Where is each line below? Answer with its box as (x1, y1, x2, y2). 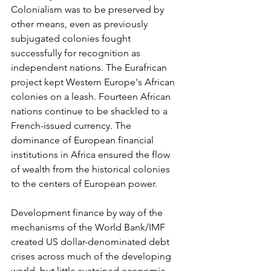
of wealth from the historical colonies (11, 163, 172, 175)
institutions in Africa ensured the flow (11, 148, 172, 160)
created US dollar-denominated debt (11, 235, 172, 247)
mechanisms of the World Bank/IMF (11, 221, 168, 233)
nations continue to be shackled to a (11, 105, 170, 117)
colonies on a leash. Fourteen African (11, 90, 173, 102)
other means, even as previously (11, 18, 150, 30)
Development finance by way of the (11, 206, 165, 218)
